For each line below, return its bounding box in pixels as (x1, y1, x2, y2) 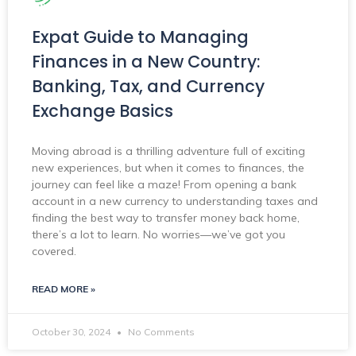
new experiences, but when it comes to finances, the (32, 160, 304, 175)
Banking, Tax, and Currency (32, 74, 265, 98)
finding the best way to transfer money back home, (32, 210, 300, 225)
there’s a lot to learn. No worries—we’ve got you (32, 226, 285, 242)
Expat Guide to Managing (32, 25, 249, 48)
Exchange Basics (32, 99, 173, 122)
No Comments (126, 325, 195, 338)
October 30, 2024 (32, 325, 113, 338)
